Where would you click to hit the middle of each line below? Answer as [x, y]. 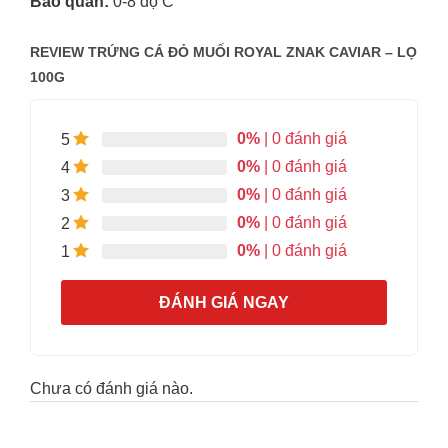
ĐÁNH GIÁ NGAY [224, 302]
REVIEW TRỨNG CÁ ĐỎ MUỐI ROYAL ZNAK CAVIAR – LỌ [223, 51]
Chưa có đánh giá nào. [111, 388]
